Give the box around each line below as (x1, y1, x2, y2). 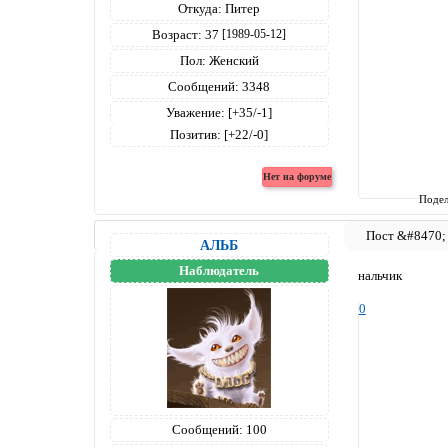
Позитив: (170, 126, 222, 142)
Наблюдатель (179, 262, 260, 278)
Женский (205, 52, 259, 68)
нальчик (357, 268, 402, 284)
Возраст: (152, 26, 203, 42)
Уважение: (166, 104, 226, 120)
